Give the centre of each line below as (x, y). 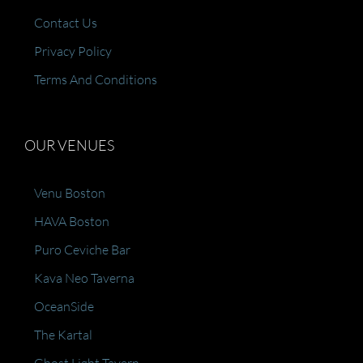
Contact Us (66, 23)
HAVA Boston (72, 221)
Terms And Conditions (96, 79)
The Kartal (63, 335)
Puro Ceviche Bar (82, 250)
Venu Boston (70, 193)
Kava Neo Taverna (84, 278)
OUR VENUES (69, 145)
